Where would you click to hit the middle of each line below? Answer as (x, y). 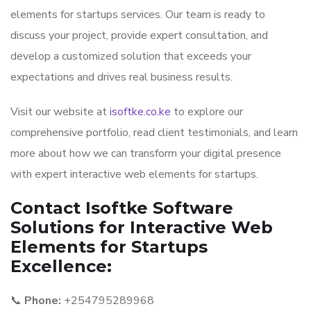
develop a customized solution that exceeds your (131, 56)
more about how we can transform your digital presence (146, 153)
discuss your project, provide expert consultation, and (139, 35)
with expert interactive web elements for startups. (134, 174)
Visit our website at (60, 112)
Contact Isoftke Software (122, 208)
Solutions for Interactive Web (142, 227)
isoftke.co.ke (140, 112)
